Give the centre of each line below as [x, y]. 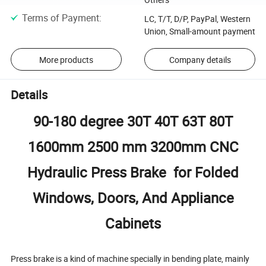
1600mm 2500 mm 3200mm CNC [133, 146]
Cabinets [133, 223]
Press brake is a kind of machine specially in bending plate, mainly [130, 258]
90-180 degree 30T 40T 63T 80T [133, 121]
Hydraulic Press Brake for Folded [133, 172]
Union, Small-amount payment [199, 31]
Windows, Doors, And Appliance [133, 197]
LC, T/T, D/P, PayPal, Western [197, 18]
